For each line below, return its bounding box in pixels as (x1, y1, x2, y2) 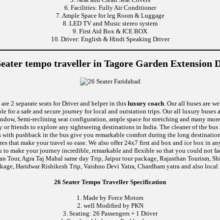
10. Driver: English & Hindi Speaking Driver (51, 35, 169, 43)
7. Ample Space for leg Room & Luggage (55, 12, 165, 20)
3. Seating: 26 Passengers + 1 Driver (62, 209, 158, 217)
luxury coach (127, 99, 164, 107)
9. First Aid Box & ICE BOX (73, 27, 147, 35)
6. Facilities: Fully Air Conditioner (64, 4, 156, 12)
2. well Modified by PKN (77, 201, 143, 209)
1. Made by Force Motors (77, 193, 143, 201)
